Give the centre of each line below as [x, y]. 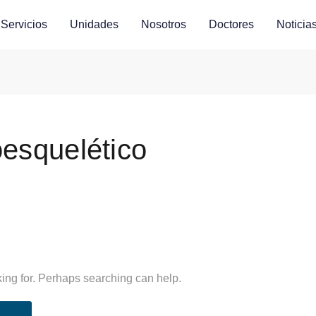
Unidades [95, 24]
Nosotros [164, 24]
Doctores [232, 24]
